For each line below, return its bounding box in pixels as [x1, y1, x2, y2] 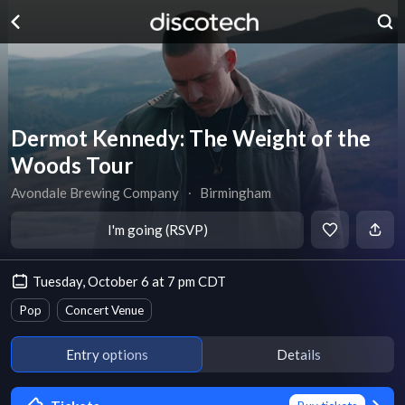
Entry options [65, 345, 148, 363]
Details [276, 345, 321, 363]
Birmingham [200, 184, 272, 201]
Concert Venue [65, 303, 144, 317]
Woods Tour [11, 152, 133, 178]
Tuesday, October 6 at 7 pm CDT [33, 273, 226, 289]
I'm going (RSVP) [107, 221, 208, 238]
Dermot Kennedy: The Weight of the [11, 125, 371, 151]
